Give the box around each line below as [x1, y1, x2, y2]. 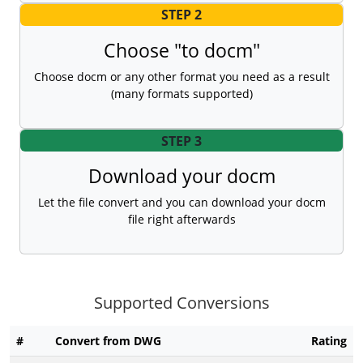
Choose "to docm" [103, 37, 260, 64]
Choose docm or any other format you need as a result [33, 69, 330, 85]
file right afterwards [127, 211, 236, 228]
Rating [311, 333, 347, 349]
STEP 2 [161, 6, 202, 24]
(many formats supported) [110, 86, 253, 102]
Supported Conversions [93, 292, 270, 314]
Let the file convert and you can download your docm [37, 194, 326, 211]
